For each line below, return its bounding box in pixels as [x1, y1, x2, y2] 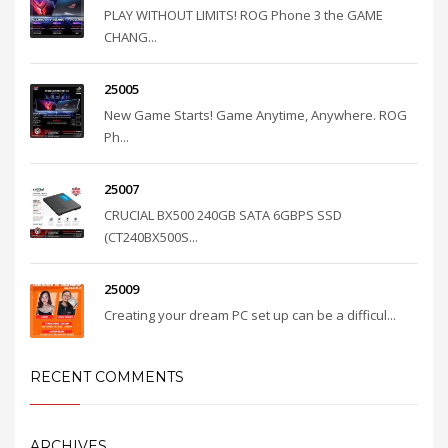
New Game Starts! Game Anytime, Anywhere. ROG [104, 106, 407, 125]
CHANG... [104, 28, 157, 47]
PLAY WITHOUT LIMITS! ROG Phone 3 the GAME [104, 6, 383, 25]
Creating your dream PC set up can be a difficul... [104, 306, 396, 325]
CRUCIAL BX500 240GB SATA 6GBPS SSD [104, 206, 342, 225]
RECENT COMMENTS [30, 368, 184, 387]
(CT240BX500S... [104, 228, 198, 247]
